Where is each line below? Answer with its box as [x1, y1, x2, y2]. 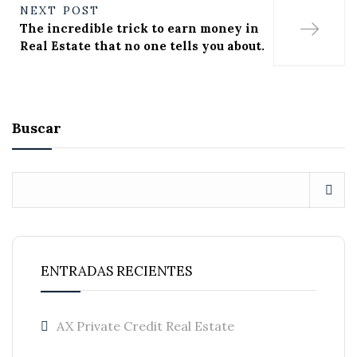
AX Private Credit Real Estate [57, 318, 234, 334]
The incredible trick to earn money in [20, 21, 259, 36]
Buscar [12, 119, 61, 137]
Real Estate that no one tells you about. [20, 38, 265, 53]
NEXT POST [20, 3, 100, 18]
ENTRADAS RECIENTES [41, 262, 192, 280]
